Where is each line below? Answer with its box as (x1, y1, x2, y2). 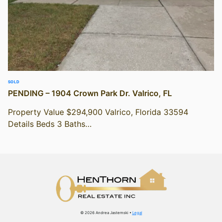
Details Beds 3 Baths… (8, 118, 92, 129)
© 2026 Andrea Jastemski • (80, 210, 132, 216)
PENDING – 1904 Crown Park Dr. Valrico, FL (8, 88, 172, 98)
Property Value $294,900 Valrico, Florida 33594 (8, 107, 188, 117)
